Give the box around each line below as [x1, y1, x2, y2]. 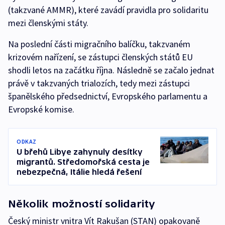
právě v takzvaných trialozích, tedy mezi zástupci [8, 77, 190, 89]
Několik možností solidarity [8, 198, 155, 209]
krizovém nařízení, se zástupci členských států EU [8, 51, 193, 63]
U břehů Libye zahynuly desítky [17, 147, 143, 156]
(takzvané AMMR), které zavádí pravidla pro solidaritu [8, 4, 208, 16]
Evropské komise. [8, 103, 74, 115]
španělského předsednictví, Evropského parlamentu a [8, 90, 207, 102]
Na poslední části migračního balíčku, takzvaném [8, 38, 190, 50]
